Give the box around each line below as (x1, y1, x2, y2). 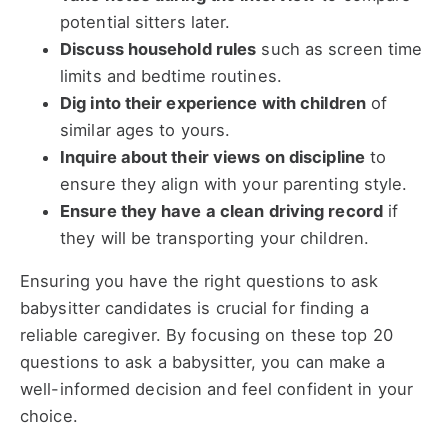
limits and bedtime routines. (60, 65, 282, 86)
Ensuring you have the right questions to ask (20, 270, 379, 291)
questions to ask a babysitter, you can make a (20, 351, 386, 372)
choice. (20, 405, 78, 426)
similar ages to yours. (60, 119, 231, 140)
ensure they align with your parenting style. (60, 173, 408, 194)
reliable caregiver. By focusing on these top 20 (20, 324, 393, 345)
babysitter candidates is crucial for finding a (20, 297, 369, 318)
